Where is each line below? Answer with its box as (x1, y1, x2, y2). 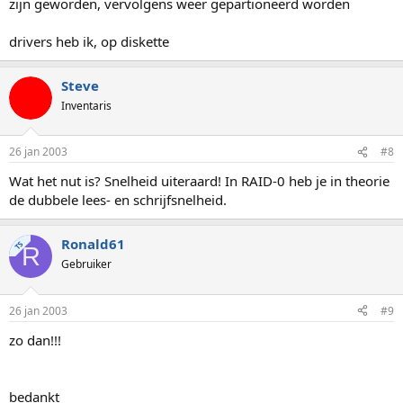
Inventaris (61, 97, 112, 113)
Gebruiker (61, 256, 112, 272)
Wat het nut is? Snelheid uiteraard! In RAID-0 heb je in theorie (9, 172, 390, 190)
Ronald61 (61, 235, 125, 253)
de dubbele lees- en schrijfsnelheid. (9, 191, 227, 209)
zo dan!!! (9, 330, 61, 349)
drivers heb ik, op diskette (9, 31, 169, 50)
